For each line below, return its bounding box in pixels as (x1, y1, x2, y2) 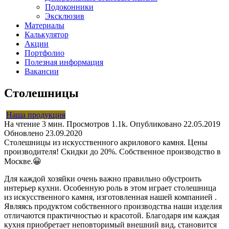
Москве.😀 (4, 156, 41, 166)
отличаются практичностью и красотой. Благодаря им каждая (4, 211, 219, 220)
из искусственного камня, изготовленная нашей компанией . (4, 192, 217, 201)
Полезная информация (25, 58, 103, 66)
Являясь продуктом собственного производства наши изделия (4, 201, 222, 211)
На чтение (4, 119, 40, 128)
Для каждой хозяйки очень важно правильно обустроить (4, 174, 201, 183)
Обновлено (4, 128, 43, 138)
